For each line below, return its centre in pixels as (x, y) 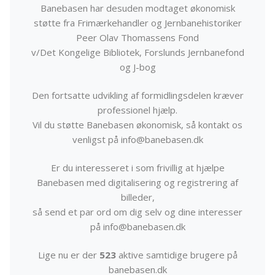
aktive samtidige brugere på (176, 255)
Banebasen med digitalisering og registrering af (137, 183)
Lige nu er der (68, 255)
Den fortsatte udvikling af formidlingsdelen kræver (137, 95)
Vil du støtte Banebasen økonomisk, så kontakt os (137, 125)
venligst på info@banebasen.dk (137, 140)
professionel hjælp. (137, 110)
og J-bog (137, 67)
